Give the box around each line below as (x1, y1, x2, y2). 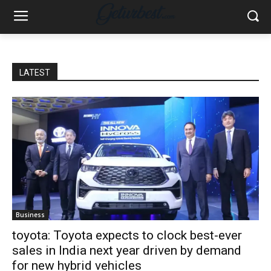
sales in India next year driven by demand (12, 243, 241, 258)
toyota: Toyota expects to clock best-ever (12, 228, 242, 243)
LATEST (19, 68, 50, 77)
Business (16, 211, 45, 219)
